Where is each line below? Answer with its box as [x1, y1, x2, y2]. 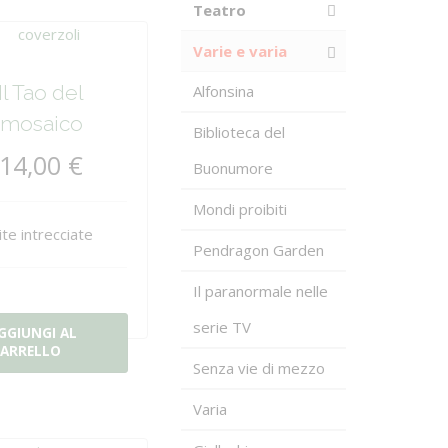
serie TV [193, 317, 251, 337]
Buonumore [193, 158, 273, 178]
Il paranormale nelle [193, 281, 328, 301]
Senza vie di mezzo [193, 358, 325, 378]
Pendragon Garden [193, 240, 324, 260]
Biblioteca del [193, 122, 285, 142]
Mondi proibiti [193, 199, 287, 219]
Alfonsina [193, 81, 254, 101]
